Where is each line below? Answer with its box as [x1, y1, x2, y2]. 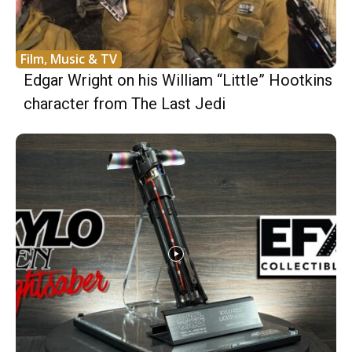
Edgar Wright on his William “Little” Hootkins [24, 70, 332, 90]
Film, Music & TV [20, 49, 117, 68]
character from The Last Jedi [24, 93, 225, 113]
